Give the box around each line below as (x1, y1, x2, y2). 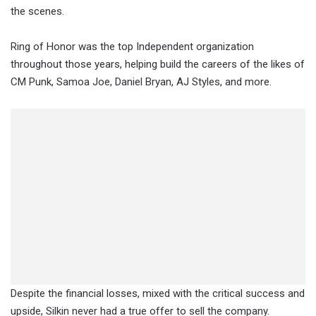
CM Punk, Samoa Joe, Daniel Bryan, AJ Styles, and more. (11, 75, 274, 89)
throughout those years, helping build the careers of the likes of (11, 58, 305, 71)
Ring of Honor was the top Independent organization (11, 40, 254, 54)
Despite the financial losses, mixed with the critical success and (11, 287, 305, 300)
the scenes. (11, 5, 67, 18)
